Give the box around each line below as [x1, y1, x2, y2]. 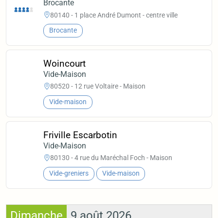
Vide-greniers [49, 169, 89, 178]
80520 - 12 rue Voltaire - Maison [50, 82, 146, 91]
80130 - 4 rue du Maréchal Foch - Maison [50, 154, 173, 162]
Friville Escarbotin [43, 129, 118, 141]
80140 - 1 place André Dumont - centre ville [50, 11, 178, 19]
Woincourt [43, 57, 86, 69]
